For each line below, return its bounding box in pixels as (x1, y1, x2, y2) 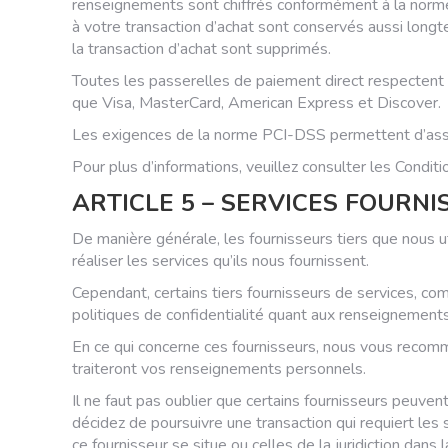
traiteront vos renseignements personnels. (72, 358, 366, 380)
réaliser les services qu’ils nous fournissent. (72, 250, 369, 272)
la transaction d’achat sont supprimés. (72, 38, 331, 60)
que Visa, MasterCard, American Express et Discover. (72, 92, 441, 114)
